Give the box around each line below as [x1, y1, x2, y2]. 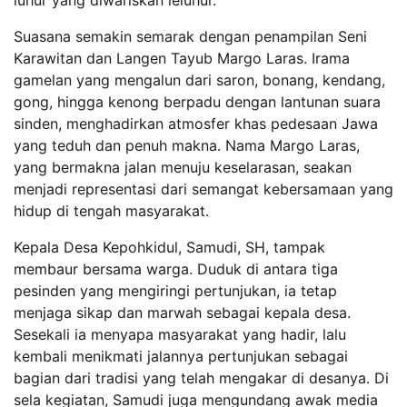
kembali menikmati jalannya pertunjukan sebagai [14, 346, 348, 365]
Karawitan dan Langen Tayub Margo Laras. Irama [14, 48, 350, 67]
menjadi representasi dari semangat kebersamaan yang [14, 179, 393, 198]
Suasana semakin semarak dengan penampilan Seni [14, 26, 367, 45]
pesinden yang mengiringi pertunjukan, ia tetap [14, 281, 337, 300]
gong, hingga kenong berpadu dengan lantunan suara [14, 92, 381, 111]
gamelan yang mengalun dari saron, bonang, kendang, [14, 70, 385, 89]
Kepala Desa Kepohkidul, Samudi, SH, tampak [14, 237, 325, 256]
